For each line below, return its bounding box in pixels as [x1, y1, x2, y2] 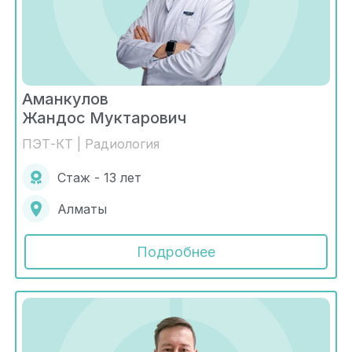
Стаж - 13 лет [57, 169, 141, 185]
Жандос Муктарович [22, 108, 186, 128]
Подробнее [137, 244, 215, 261]
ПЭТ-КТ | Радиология [22, 136, 159, 152]
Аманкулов [22, 90, 108, 109]
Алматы [57, 200, 107, 217]
